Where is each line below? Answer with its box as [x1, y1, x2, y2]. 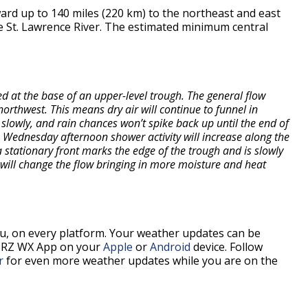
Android [150, 239, 190, 254]
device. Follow [190, 239, 263, 254]
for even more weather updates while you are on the [3, 252, 278, 268]
